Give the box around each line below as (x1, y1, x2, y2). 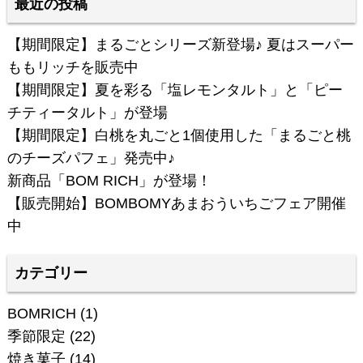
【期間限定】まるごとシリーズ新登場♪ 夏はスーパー (6, 36, 354, 53)
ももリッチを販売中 (6, 58, 139, 75)
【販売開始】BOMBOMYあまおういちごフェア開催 (6, 194, 346, 211)
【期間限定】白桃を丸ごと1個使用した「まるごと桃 (6, 126, 351, 143)
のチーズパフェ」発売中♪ (6, 149, 175, 166)
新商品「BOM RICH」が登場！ (6, 172, 211, 189)
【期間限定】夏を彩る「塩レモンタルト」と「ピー (6, 81, 343, 98)
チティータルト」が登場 (6, 104, 168, 121)
